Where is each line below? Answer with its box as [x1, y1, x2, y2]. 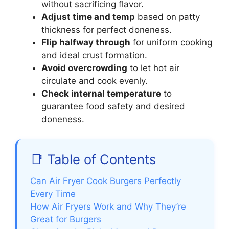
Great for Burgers [30, 214, 101, 224]
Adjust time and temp [41, 12, 135, 22]
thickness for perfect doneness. [41, 25, 172, 35]
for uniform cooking [130, 37, 212, 48]
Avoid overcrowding [41, 63, 127, 74]
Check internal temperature [41, 88, 161, 99]
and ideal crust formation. [41, 50, 147, 61]
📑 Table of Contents [30, 151, 156, 167]
